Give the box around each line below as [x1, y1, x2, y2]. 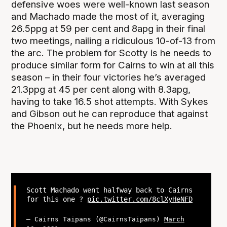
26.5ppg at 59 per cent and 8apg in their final [11, 22, 206, 34]
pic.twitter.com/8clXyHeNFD [87, 195, 193, 203]
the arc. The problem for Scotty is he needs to [11, 47, 212, 59]
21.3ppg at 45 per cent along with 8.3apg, [11, 83, 191, 95]
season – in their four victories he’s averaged [11, 71, 206, 83]
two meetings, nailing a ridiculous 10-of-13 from [11, 34, 216, 47]
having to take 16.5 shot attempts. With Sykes [11, 95, 209, 107]
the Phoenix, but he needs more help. [11, 120, 173, 132]
